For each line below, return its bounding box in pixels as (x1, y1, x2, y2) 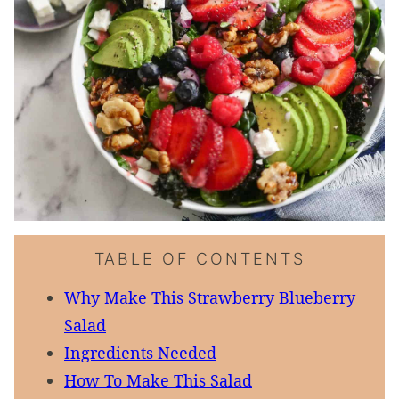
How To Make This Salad (64, 370, 252, 391)
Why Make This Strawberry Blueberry (64, 287, 355, 308)
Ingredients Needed (64, 342, 216, 363)
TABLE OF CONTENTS (94, 249, 305, 268)
